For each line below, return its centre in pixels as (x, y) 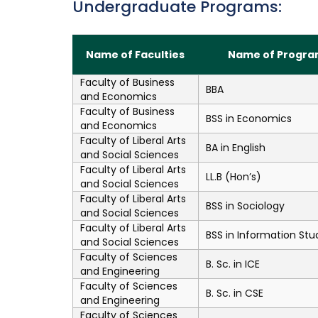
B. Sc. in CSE (235, 293)
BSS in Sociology (245, 206)
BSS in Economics (249, 119)
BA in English (236, 148)
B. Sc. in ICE (233, 264)
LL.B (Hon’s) (234, 177)
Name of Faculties (135, 55)
